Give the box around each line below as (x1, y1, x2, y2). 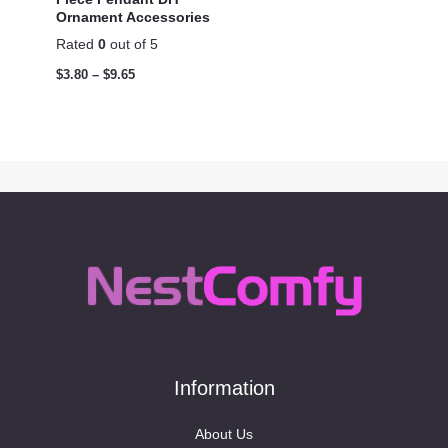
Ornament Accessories (56, 9, 210, 26)
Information (173, 376, 275, 399)
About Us (195, 425, 253, 442)
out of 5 (106, 36, 158, 53)
